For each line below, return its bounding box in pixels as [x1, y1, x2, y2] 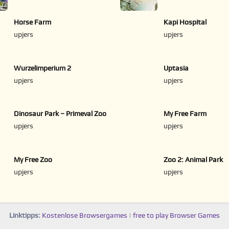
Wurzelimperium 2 [14, 64, 72, 72]
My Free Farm [164, 110, 207, 118]
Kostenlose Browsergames [42, 212, 127, 219]
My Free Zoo [14, 156, 53, 164]
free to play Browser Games [133, 212, 220, 219]
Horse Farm [14, 18, 52, 26]
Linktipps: [9, 212, 40, 219]
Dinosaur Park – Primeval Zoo [14, 110, 107, 118]
